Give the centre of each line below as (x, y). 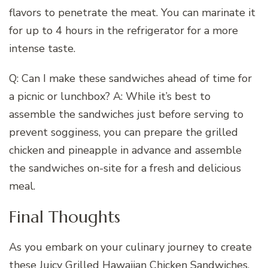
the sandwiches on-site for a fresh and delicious (125, 168)
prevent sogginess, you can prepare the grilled (124, 133)
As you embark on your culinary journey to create (130, 247)
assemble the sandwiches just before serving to (126, 115)
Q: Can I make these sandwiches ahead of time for (130, 79)
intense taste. (42, 49)
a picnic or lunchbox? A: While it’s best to (110, 97)
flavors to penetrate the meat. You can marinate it (132, 13)
